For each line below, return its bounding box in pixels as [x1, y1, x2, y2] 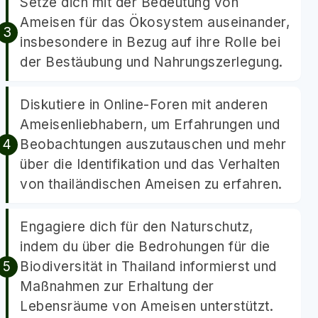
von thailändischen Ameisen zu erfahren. [20, 176, 283, 192]
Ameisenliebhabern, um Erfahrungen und [20, 116, 280, 133]
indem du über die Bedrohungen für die [20, 238, 270, 255]
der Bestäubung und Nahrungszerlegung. [20, 54, 283, 70]
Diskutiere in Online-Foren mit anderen [20, 97, 268, 113]
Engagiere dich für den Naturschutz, [20, 219, 253, 235]
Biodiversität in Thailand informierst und [20, 258, 277, 275]
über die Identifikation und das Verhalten [20, 156, 280, 172]
